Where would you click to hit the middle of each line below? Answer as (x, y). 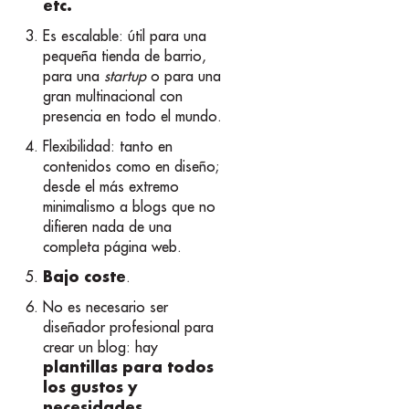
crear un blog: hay (101, 347)
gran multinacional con (113, 95)
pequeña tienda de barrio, (125, 55)
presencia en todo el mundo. (133, 115)
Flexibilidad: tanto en (108, 147)
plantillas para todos (129, 367)
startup (126, 75)
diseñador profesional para (129, 327)
